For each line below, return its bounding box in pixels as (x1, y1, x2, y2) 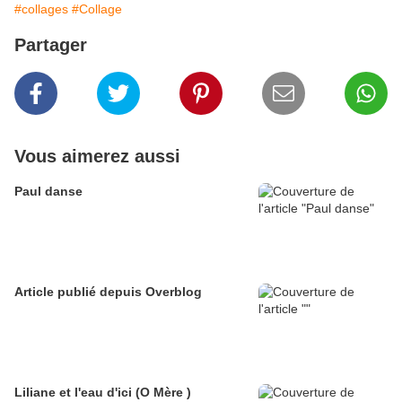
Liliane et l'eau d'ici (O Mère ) (135, 385, 191, 400)
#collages (14, 2, 68, 17)
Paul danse (14, 184, 83, 199)
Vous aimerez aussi (14, 146, 180, 167)
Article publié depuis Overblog (145, 284, 202, 300)
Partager (14, 35, 87, 56)
